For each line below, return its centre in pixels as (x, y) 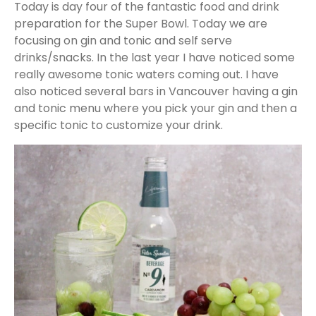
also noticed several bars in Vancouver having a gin (156, 92)
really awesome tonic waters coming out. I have (146, 75)
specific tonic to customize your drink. (119, 126)
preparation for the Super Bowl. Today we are (141, 24)
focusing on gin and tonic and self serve (123, 41)
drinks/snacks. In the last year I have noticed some (154, 58)
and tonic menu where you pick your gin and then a (156, 109)
